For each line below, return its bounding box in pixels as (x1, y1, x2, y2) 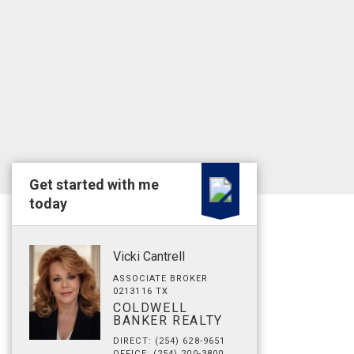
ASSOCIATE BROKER (113, 273, 209, 284)
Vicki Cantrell (113, 249, 185, 264)
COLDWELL (113, 300, 188, 315)
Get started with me (29, 176, 159, 193)
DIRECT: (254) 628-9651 (113, 336, 226, 346)
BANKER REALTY (113, 313, 223, 328)
